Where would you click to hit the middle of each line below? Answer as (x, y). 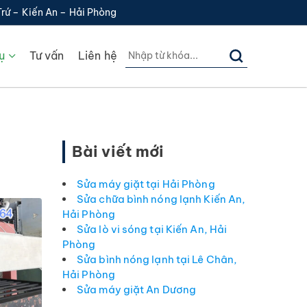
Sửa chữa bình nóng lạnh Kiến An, (161, 199)
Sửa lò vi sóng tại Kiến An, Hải (152, 229)
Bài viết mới (118, 151)
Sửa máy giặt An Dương (137, 290)
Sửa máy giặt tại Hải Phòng (146, 184)
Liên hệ (97, 56)
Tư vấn (47, 56)
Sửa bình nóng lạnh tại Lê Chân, (157, 259)
